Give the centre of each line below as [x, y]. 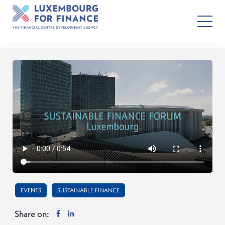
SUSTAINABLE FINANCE [88, 190]
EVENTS [31, 190]
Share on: [32, 214]
